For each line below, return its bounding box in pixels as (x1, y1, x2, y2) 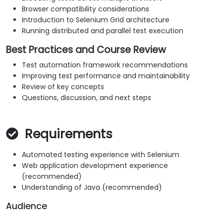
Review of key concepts (22, 82, 104, 92)
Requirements (21, 125, 112, 143)
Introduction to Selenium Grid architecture (22, 15, 169, 25)
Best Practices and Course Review (6, 43, 166, 57)
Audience (6, 200, 47, 213)
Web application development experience (22, 161, 168, 171)
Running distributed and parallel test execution (22, 26, 183, 36)
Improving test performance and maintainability (22, 71, 190, 81)
